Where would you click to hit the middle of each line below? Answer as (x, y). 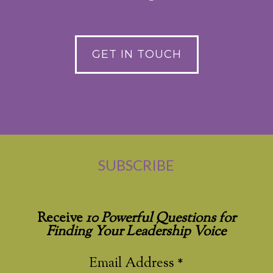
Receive (61, 219)
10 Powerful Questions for (161, 219)
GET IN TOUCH (136, 54)
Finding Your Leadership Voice (136, 232)
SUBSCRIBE (136, 165)
